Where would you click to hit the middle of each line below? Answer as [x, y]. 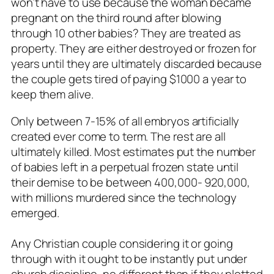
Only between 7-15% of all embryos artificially [125, 121]
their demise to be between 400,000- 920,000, [131, 182]
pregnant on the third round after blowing [116, 18]
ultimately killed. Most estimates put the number [134, 151]
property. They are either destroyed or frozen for [134, 49]
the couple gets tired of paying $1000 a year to [129, 79]
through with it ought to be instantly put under [129, 258]
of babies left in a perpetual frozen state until [125, 167]
